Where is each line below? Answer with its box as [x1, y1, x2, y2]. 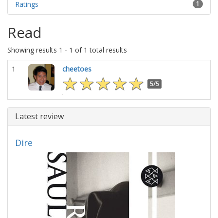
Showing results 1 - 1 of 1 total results [7, 45, 127, 54]
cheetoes [62, 64, 91, 73]
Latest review [15, 110, 64, 122]
